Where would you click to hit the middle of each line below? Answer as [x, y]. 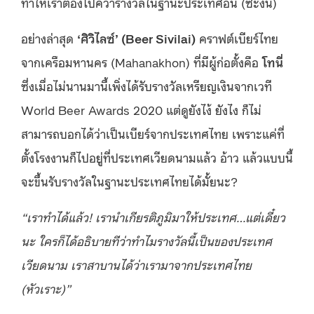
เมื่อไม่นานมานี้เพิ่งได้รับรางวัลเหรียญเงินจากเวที [153, 85]
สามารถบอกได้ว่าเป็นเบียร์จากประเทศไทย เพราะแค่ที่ [153, 133]
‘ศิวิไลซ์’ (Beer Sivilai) [136, 37]
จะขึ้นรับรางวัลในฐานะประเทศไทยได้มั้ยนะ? [129, 180]
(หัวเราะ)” [46, 288]
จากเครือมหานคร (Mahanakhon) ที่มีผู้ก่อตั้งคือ [142, 61]
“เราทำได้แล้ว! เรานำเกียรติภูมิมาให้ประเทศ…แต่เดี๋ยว [153, 216]
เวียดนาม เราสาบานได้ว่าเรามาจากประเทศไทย [136, 264]
